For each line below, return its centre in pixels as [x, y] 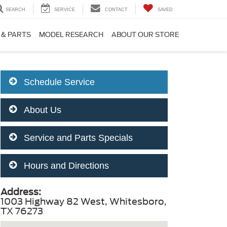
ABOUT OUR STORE [145, 35]
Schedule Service [58, 82]
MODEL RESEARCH [71, 35]
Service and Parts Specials [77, 138]
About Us [41, 110]
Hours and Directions [65, 166]
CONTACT [116, 10]
